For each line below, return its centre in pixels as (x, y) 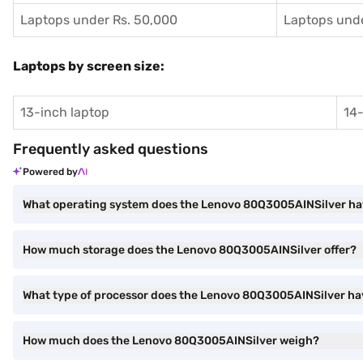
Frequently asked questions (111, 149)
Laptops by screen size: (89, 66)
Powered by (50, 171)
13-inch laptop (65, 112)
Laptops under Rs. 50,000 (99, 19)
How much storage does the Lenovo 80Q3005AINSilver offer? (190, 250)
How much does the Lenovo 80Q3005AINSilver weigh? (171, 340)
